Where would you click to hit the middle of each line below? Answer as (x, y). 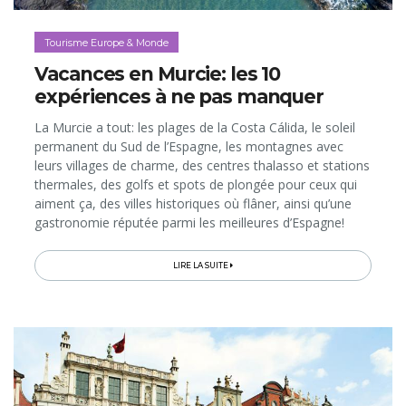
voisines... (63, 260)
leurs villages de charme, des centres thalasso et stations (203, 165)
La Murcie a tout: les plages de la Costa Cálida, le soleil (195, 127)
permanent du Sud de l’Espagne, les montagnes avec (189, 146)
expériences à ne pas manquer (179, 96)
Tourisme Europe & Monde (107, 42)
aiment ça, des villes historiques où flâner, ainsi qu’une (193, 203)
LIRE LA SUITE (202, 265)
